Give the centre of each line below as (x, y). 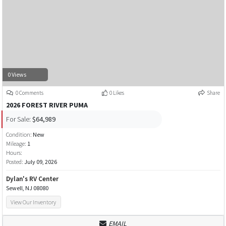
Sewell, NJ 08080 (27, 188)
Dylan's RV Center (32, 179)
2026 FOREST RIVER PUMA (47, 105)
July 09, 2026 (40, 161)
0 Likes (117, 93)
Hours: (14, 152)
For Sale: (18, 119)
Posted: (15, 161)
